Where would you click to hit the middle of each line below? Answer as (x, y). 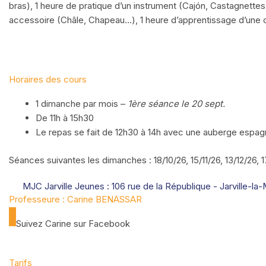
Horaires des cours (48, 79)
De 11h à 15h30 (65, 118)
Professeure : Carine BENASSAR (75, 199)
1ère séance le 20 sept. (176, 104)
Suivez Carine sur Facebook (73, 223)
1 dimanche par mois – (82, 104)
